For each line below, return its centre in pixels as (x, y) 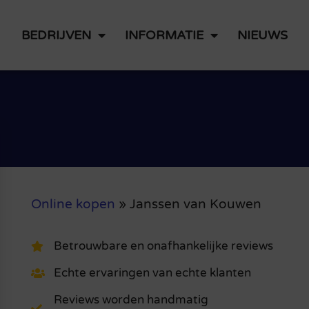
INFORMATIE (164, 35)
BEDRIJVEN (56, 35)
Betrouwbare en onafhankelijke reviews (163, 246)
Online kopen (73, 204)
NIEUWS (262, 35)
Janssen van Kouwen (195, 204)
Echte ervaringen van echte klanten (152, 273)
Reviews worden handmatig (131, 300)
